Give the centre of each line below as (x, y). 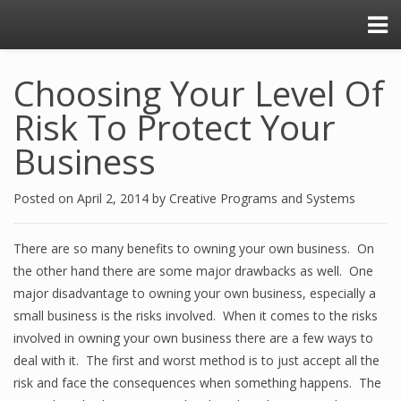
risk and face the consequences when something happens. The (197, 383)
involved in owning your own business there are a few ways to (193, 338)
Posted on (45, 198)
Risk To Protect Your (175, 127)
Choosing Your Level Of (199, 93)
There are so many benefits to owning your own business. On (194, 248)
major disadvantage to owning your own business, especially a (195, 293)
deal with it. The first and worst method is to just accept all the (196, 360)
